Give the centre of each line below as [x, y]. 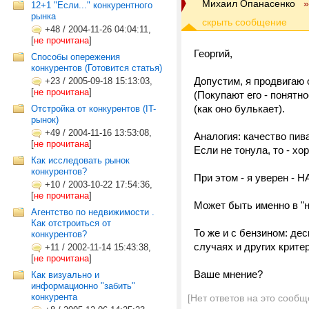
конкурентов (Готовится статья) [97, 68]
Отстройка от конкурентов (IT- [93, 109]
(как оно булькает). [239, 109]
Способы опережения [76, 57]
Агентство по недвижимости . [93, 212]
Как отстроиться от [71, 223]
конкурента [54, 297]
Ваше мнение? [228, 274]
